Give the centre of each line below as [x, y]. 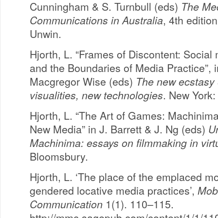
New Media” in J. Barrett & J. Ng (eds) [119, 129]
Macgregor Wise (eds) [83, 81]
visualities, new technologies [96, 95]
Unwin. [45, 34]
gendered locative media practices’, [114, 190]
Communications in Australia [96, 20]
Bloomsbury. [59, 156]
